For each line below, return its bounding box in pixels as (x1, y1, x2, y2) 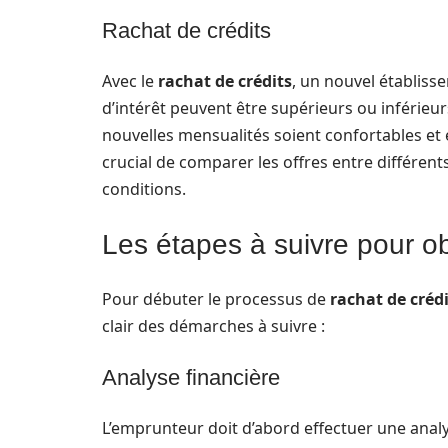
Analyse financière (102, 365, 280, 390)
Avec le (102, 70, 158, 92)
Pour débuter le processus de (102, 288, 330, 310)
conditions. (102, 178, 186, 200)
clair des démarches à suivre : (102, 315, 325, 337)
